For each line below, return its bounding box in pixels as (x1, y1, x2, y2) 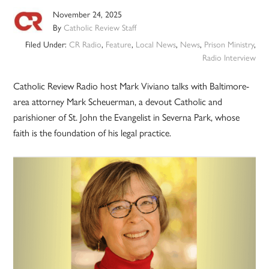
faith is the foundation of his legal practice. (13, 125, 172, 140)
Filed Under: (25, 38, 69, 50)
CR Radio (68, 38, 101, 50)
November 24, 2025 (53, 8, 122, 20)
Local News (135, 38, 176, 50)
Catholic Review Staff (64, 21, 137, 34)
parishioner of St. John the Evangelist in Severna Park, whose (13, 110, 240, 124)
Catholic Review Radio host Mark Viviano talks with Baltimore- (13, 79, 250, 93)
